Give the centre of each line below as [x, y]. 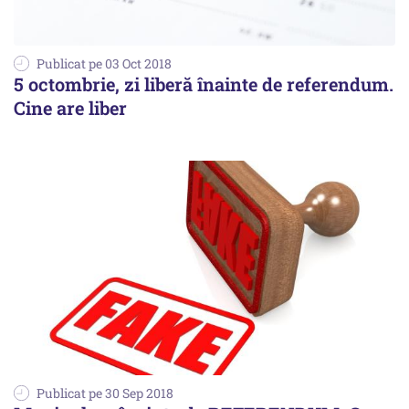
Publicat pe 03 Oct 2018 [104, 64]
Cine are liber [70, 108]
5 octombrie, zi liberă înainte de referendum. [204, 84]
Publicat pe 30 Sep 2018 [105, 393]
